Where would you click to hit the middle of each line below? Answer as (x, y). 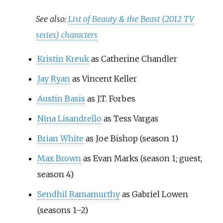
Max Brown (59, 158)
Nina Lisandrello (69, 118)
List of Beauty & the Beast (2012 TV (131, 19)
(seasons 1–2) (62, 210)
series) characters (67, 35)
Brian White (60, 138)
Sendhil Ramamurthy (78, 194)
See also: (52, 19)
